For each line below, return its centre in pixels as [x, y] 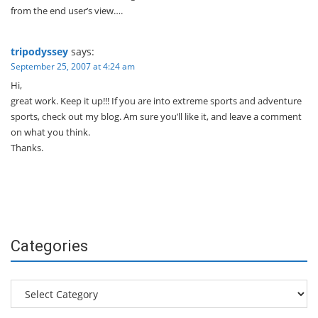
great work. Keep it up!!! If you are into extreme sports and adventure [156, 101]
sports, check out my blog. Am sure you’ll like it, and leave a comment [156, 116]
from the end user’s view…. [67, 11]
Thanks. [27, 148]
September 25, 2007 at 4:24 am [73, 66]
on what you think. [50, 132]
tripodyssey [39, 51]
